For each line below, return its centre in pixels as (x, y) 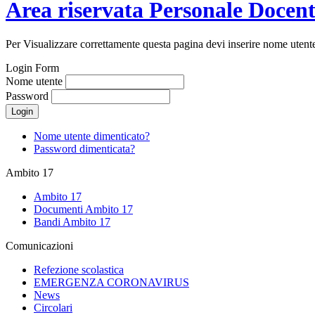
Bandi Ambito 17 (72, 222)
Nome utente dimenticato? (92, 136)
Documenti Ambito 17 (83, 210)
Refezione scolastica (79, 270)
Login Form (32, 68)
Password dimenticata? (84, 149)
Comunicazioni (39, 246)
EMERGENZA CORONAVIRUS (111, 283)
